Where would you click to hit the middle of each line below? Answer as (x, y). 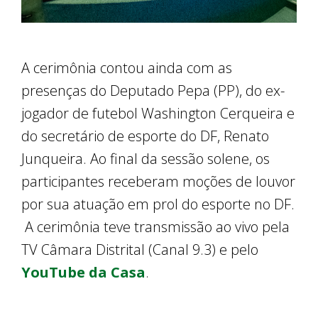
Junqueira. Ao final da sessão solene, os (146, 158)
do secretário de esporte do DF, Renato (145, 136)
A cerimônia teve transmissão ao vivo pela (155, 226)
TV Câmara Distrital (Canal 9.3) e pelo (140, 249)
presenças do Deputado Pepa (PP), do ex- (153, 90)
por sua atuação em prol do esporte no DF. (158, 204)
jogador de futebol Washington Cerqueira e (158, 113)
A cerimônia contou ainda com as (127, 67)
